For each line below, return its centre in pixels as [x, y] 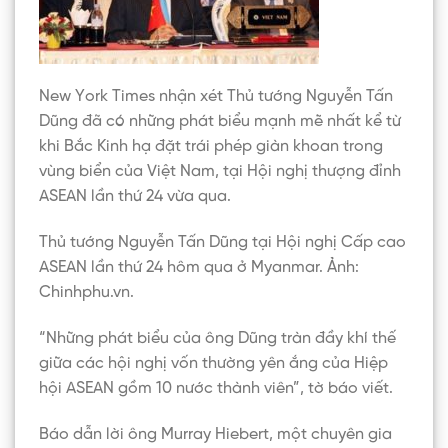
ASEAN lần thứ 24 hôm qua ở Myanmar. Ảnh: [199, 268]
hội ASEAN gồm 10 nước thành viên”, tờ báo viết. [216, 388]
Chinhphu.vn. [86, 293]
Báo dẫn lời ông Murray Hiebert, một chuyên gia [215, 434]
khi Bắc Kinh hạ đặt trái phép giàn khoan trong [211, 147]
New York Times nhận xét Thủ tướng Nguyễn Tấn [216, 97]
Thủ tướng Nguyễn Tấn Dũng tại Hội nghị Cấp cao [222, 243]
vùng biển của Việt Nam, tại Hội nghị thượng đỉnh [220, 172]
